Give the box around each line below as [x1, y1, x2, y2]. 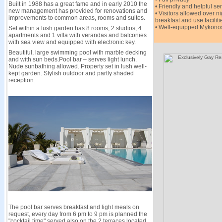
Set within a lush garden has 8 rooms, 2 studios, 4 [8, 25, 142, 32]
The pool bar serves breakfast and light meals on [8, 204, 139, 211]
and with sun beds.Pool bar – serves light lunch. [8, 56, 137, 63]
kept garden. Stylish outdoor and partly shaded [8, 70, 134, 77]
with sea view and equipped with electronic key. [8, 39, 136, 46]
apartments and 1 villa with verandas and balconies [8, 32, 147, 39]
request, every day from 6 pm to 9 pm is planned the [8, 211, 147, 218]
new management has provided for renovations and [8, 7, 147, 14]
